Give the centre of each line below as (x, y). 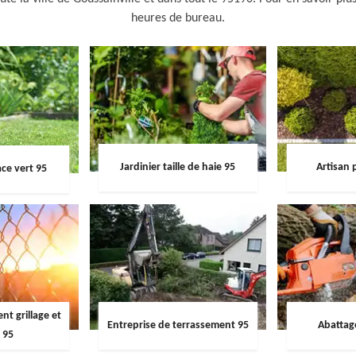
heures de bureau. (178, 18)
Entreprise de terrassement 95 (178, 326)
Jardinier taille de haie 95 (178, 168)
